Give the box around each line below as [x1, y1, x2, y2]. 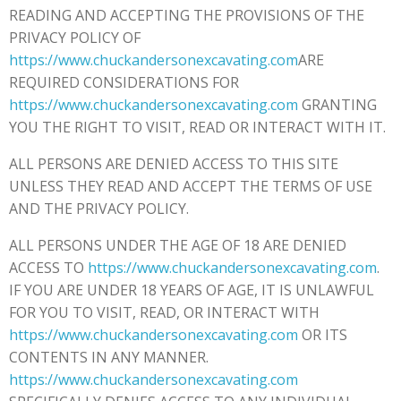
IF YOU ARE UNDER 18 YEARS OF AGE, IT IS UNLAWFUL [9, 279, 374, 300]
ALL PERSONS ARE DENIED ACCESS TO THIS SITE [9, 153, 338, 174]
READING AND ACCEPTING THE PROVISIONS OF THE [9, 4, 364, 25]
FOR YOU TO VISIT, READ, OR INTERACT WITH [9, 302, 320, 322]
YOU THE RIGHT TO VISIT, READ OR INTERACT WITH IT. [9, 116, 386, 137]
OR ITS [298, 324, 347, 345]
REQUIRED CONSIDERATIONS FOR [9, 72, 239, 92]
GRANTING [298, 94, 377, 115]
